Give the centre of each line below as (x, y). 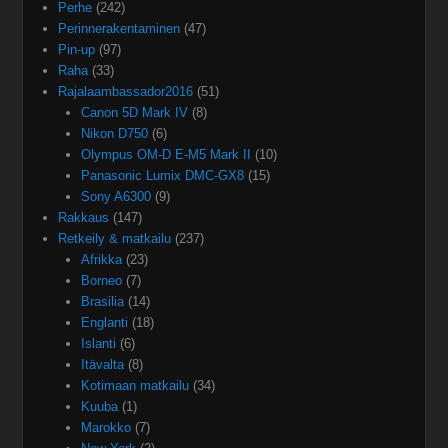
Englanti (104, 323)
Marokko (105, 428)
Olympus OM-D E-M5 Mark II (165, 155)
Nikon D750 (114, 134)
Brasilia (102, 302)
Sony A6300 (115, 197)
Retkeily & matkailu (115, 239)
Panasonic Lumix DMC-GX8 (162, 176)
